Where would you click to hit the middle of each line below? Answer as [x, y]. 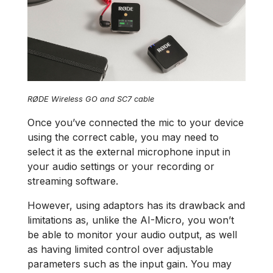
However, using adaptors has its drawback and [136, 206]
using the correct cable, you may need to [123, 137]
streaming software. [74, 181]
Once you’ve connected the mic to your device [136, 123]
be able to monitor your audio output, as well [132, 235]
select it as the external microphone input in [129, 152]
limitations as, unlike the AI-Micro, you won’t [131, 220]
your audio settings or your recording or [121, 167]
